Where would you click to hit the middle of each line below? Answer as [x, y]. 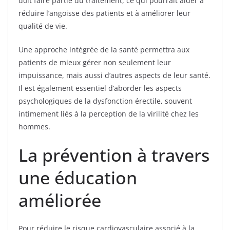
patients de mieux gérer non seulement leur [95, 62]
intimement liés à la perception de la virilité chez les [109, 113]
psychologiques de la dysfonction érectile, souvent [105, 101]
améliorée [60, 200]
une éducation [78, 177]
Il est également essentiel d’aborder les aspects [100, 88]
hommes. [34, 126]
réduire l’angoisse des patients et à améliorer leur [104, 13]
